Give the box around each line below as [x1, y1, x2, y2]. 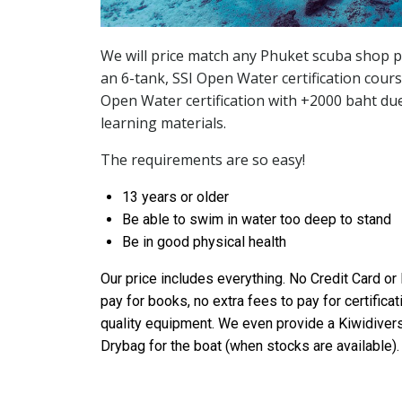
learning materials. [100, 112, 226, 133]
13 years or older [122, 188, 229, 205]
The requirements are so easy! [100, 149, 305, 170]
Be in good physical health [122, 232, 286, 250]
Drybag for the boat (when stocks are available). [100, 336, 399, 354]
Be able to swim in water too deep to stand [122, 210, 391, 228]
